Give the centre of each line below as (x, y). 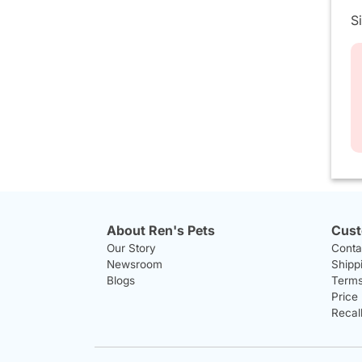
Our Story (131, 248)
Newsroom (135, 264)
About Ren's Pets (161, 230)
